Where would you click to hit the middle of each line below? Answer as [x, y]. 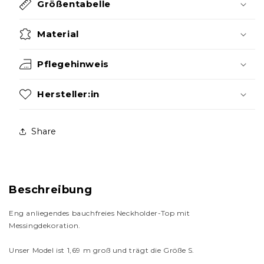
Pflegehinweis [73, 64]
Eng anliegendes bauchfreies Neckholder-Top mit [100, 213]
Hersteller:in [68, 94]
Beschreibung [51, 190]
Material [58, 34]
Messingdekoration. [45, 226]
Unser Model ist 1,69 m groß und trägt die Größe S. [102, 250]
